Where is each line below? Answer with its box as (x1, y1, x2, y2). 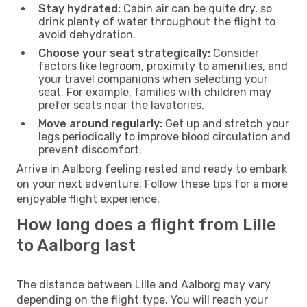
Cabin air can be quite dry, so (121, 1, 272, 15)
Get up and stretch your (162, 116, 289, 130)
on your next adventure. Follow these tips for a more (16, 177, 288, 191)
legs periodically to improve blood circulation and (38, 130, 291, 143)
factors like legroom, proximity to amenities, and (38, 59, 288, 73)
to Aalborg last (16, 235, 136, 255)
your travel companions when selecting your (38, 72, 268, 86)
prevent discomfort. (38, 143, 142, 156)
